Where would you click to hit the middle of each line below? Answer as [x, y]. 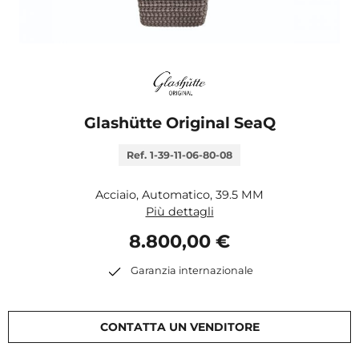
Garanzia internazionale [192, 270]
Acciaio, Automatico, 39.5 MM [179, 195]
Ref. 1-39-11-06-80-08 [179, 155]
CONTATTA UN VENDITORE [179, 327]
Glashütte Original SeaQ [179, 123]
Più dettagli [179, 212]
